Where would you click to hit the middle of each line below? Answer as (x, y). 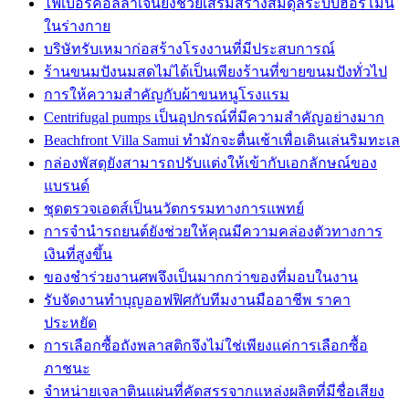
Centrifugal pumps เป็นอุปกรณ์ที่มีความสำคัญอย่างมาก (214, 117)
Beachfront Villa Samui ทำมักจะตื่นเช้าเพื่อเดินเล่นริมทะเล (222, 140)
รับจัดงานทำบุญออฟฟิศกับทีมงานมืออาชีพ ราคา (197, 299)
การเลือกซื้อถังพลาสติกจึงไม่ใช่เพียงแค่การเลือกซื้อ (206, 345)
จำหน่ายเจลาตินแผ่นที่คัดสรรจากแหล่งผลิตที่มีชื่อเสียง (214, 391)
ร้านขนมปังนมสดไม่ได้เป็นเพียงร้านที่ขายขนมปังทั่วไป (215, 71)
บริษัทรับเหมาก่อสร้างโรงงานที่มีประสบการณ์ (189, 48)
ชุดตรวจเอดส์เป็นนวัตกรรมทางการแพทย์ (174, 208)
